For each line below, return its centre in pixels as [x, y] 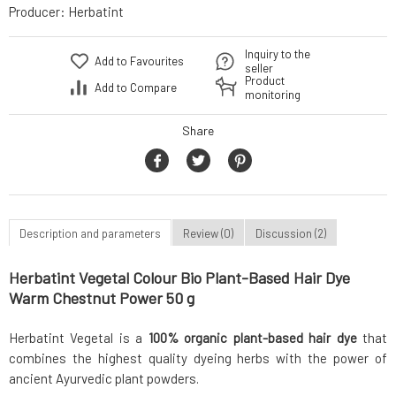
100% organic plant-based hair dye [252, 338]
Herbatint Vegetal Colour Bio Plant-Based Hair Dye [179, 278]
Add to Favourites [139, 61]
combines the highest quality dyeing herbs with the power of [198, 358]
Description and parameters [90, 233]
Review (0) [208, 233]
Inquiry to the [278, 54]
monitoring [273, 95]
